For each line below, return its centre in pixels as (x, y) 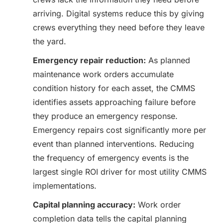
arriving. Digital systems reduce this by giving (118, 13)
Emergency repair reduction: (89, 60)
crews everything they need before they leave (119, 27)
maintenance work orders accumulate (103, 74)
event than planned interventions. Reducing (113, 144)
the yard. (50, 41)
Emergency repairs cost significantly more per (119, 130)
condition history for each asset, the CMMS (114, 88)
